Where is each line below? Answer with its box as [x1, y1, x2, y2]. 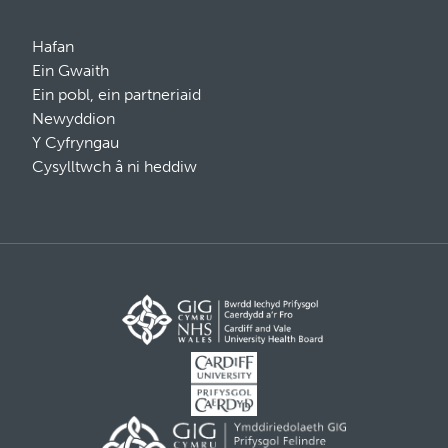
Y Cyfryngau [32, 132, 119, 152]
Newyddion [32, 108, 115, 128]
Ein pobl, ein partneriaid [32, 84, 201, 104]
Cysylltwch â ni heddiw [32, 156, 197, 176]
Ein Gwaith [32, 60, 109, 80]
